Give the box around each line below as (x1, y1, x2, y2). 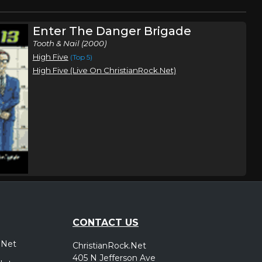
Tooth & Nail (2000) (32, 39, 106, 48)
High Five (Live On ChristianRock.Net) (32, 65, 176, 75)
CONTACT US (73, 216, 139, 228)
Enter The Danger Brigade (32, 24, 191, 38)
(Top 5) (70, 53, 92, 61)
